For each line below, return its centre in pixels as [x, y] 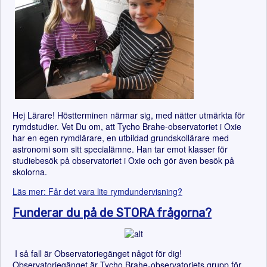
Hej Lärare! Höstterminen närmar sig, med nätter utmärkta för [129, 115]
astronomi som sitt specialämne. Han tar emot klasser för [120, 149]
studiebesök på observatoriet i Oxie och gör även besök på [123, 160]
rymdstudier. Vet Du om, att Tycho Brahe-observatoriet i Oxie [127, 126]
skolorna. [30, 172]
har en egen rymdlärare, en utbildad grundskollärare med [121, 138]
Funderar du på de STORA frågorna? [112, 213]
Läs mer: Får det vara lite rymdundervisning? [97, 191]
